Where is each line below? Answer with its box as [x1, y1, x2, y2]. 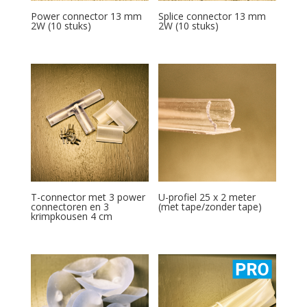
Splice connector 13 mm [158, 9, 267, 23]
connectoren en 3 [30, 199, 109, 213]
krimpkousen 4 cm [30, 209, 112, 223]
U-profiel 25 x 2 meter [158, 190, 256, 204]
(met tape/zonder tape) [158, 199, 262, 213]
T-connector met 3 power [30, 190, 145, 204]
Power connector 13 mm [30, 9, 142, 23]
